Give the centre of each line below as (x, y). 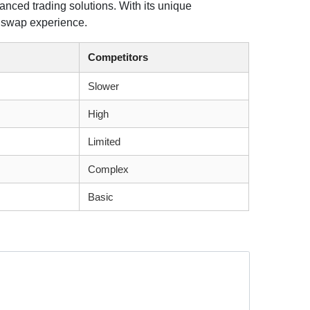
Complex (109, 169)
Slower (104, 86)
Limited (104, 142)
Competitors (118, 57)
